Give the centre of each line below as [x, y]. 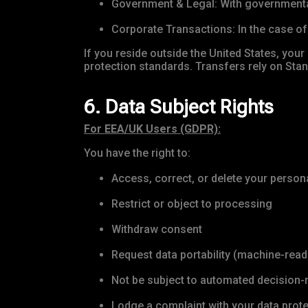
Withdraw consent [157, 230]
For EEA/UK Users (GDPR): [152, 129]
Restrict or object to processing [192, 204]
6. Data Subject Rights [179, 107]
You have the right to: [137, 153]
